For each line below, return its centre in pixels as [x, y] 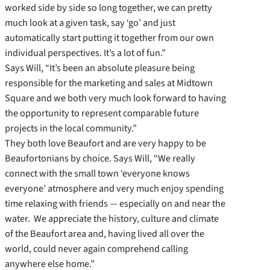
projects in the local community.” [71, 128]
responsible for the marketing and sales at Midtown [109, 83]
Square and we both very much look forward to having [115, 98]
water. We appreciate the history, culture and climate [112, 219]
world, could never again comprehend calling [96, 249]
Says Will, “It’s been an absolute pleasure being [100, 68]
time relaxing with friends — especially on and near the [115, 204]
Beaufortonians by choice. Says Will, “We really [100, 159]
